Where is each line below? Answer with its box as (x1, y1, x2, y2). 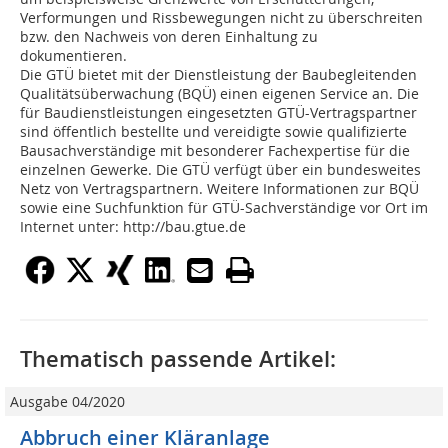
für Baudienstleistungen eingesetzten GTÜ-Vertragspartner (20, 103, 417, 123)
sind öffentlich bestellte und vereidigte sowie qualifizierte (20, 122, 407, 142)
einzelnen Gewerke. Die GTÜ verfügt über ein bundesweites (20, 160, 421, 180)
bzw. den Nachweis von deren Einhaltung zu (20, 27, 318, 47)
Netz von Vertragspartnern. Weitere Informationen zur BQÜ (20, 179, 419, 199)
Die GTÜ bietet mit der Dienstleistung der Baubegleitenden (20, 65, 417, 85)
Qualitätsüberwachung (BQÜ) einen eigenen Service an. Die (20, 84, 419, 104)
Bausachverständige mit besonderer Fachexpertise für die (20, 141, 410, 161)
